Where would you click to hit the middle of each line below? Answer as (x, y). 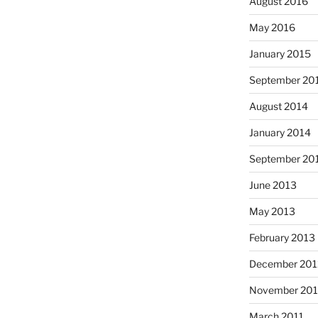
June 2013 (273, 185)
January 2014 (280, 132)
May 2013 (272, 211)
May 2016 (272, 27)
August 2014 (278, 106)
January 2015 (280, 53)
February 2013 (282, 237)
